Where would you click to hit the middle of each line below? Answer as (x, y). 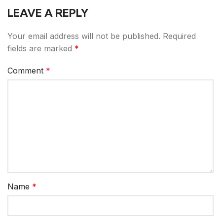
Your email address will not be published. (84, 36)
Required (179, 36)
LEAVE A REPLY (48, 13)
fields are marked (41, 49)
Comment (27, 71)
